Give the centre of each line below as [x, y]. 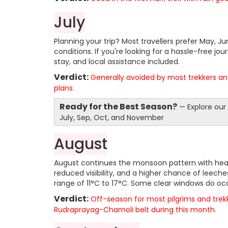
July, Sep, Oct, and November [112, 118]
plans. [64, 88]
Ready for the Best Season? [118, 107]
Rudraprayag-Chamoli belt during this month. [135, 210]
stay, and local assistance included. [117, 62]
